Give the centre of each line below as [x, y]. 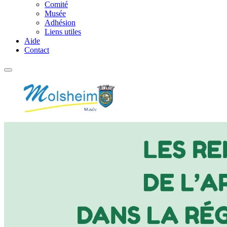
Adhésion [60, 23]
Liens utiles [63, 32]
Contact [37, 50]
